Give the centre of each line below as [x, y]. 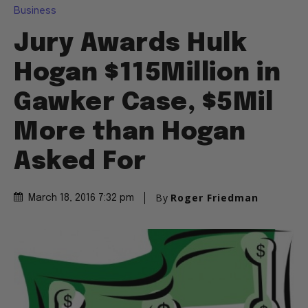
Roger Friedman [214, 198]
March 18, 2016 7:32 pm [81, 198]
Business [35, 11]
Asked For [80, 163]
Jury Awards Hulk [130, 44]
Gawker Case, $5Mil [143, 103]
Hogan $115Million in [147, 74]
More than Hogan [130, 133]
